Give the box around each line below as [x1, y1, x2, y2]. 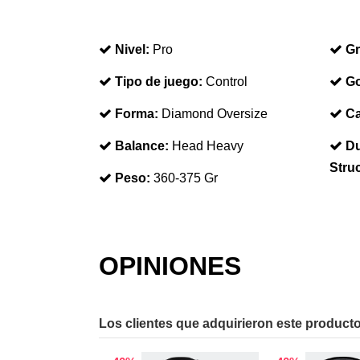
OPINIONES [98, 251, 241, 280]
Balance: [114, 138, 169, 153]
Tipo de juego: [114, 74, 202, 88]
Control [205, 74, 247, 88]
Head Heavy [171, 138, 243, 153]
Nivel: [114, 42, 149, 56]
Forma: [114, 106, 158, 121]
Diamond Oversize [161, 106, 268, 121]
